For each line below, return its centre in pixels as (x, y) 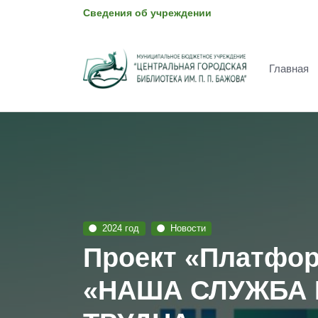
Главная (289, 68)
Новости (188, 228)
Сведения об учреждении (147, 13)
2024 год (121, 228)
